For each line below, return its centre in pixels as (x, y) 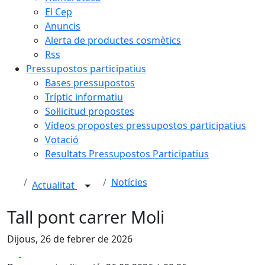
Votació (62, 140)
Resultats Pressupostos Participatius (127, 154)
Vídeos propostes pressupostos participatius (146, 125)
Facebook (42, 253)
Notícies (129, 182)
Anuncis (63, 26)
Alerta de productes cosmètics (113, 40)
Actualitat (54, 185)
